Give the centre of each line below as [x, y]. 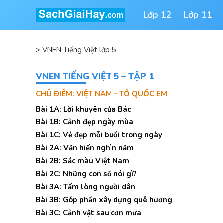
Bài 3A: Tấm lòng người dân [86, 187]
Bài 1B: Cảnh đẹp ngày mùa [85, 122]
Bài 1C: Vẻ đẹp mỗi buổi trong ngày [99, 135]
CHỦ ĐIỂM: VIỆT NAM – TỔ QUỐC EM [102, 94]
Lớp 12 [157, 15]
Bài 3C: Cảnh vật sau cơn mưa [89, 213]
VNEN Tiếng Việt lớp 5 [79, 50]
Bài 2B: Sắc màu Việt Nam [83, 161]
